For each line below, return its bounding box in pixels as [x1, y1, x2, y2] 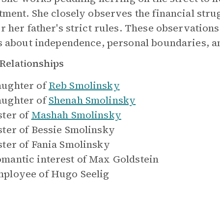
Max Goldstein [89, 152, 159, 166]
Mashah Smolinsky [31, 108, 121, 122]
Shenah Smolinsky [48, 93, 136, 107]
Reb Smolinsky [48, 79, 120, 92]
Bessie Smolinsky [31, 123, 115, 137]
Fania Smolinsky [31, 137, 110, 151]
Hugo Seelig [51, 167, 110, 181]
